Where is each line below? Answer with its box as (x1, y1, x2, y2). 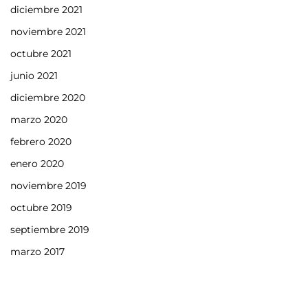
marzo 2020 (10, 113, 67, 126)
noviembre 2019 (10, 179, 87, 192)
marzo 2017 (10, 245, 65, 258)
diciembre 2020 (10, 91, 85, 104)
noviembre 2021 (10, 25, 86, 38)
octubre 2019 (10, 201, 72, 214)
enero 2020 (10, 157, 64, 170)
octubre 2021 (10, 47, 71, 60)
